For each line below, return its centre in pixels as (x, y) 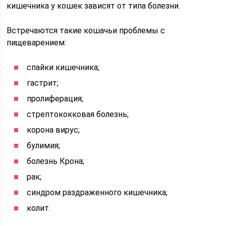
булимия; (44, 146)
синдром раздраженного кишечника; (97, 192)
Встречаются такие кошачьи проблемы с (86, 31)
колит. (39, 208)
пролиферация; (55, 99)
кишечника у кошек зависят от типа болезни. (94, 6)
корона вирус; (53, 130)
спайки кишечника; (63, 67)
